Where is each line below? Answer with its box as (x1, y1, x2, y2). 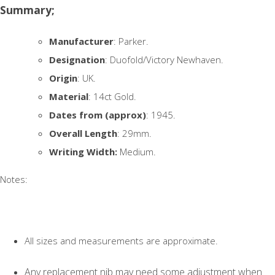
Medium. (117, 145, 156, 158)
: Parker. (114, 34, 149, 47)
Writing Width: (49, 145, 117, 158)
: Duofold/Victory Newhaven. (105, 53, 223, 66)
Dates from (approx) (49, 108, 146, 121)
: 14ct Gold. (88, 90, 136, 103)
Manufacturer (49, 34, 114, 47)
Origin (49, 71, 77, 84)
